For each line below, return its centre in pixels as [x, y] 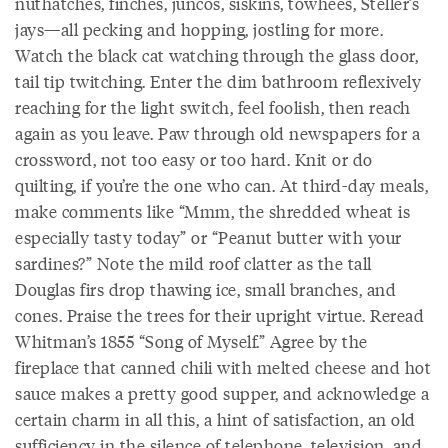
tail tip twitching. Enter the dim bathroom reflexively [218, 81]
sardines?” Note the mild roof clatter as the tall [193, 263]
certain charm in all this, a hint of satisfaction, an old [215, 419]
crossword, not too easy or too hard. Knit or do [194, 159]
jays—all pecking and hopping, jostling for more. [199, 29]
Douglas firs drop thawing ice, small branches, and [205, 289]
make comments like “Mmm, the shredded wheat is [212, 211]
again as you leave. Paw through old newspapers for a [217, 133]
